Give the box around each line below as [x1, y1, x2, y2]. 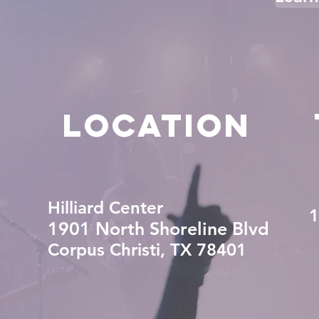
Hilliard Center [48, 197, 163, 218]
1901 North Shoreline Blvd [48, 218, 269, 239]
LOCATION [63, 105, 252, 145]
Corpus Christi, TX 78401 [48, 239, 246, 260]
